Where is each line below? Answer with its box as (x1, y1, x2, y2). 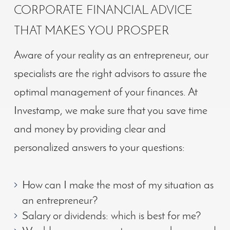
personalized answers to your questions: (13, 142, 185, 154)
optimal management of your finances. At (13, 86, 198, 99)
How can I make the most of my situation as (22, 179, 214, 191)
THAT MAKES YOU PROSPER (13, 25, 169, 37)
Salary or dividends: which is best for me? (22, 210, 201, 222)
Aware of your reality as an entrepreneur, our (13, 49, 208, 62)
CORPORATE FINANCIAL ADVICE (13, 4, 193, 17)
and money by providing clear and (13, 123, 166, 136)
